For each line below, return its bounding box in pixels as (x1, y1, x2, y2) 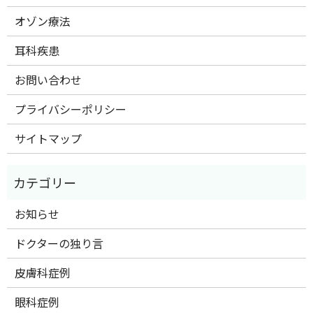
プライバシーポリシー (15, 101, 127, 117)
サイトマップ (15, 130, 82, 147)
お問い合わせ (15, 71, 82, 88)
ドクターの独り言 (15, 235, 104, 252)
